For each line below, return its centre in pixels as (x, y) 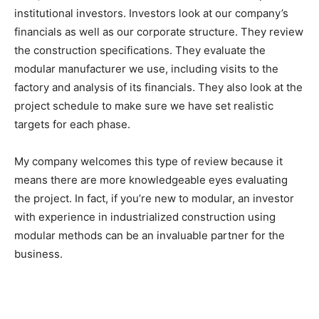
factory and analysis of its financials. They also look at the (158, 88)
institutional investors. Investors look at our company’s (151, 14)
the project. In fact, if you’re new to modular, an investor (154, 199)
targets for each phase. (72, 125)
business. (38, 254)
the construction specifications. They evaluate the (140, 51)
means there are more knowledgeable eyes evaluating (151, 180)
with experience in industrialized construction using (145, 217)
